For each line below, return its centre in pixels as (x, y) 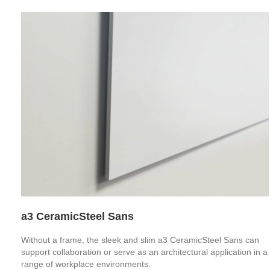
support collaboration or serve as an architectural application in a (144, 252)
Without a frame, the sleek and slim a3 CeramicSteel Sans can (140, 240)
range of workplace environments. (86, 264)
